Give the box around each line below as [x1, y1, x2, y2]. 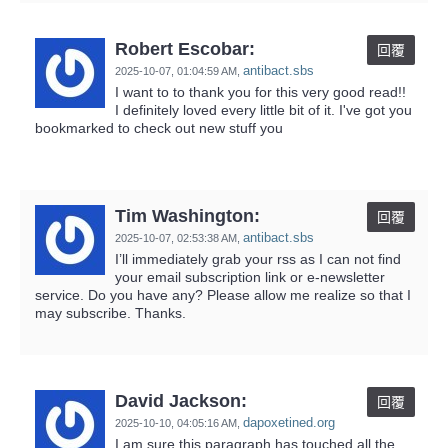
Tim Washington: [115, 205, 260, 226]
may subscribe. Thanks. [35, 304, 186, 321]
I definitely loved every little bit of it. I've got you [115, 101, 412, 118]
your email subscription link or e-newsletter [115, 268, 385, 285]
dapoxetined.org [243, 414, 335, 430]
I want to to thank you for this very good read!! [115, 83, 406, 100]
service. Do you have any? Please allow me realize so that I [35, 286, 411, 303]
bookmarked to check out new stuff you [35, 119, 283, 136]
